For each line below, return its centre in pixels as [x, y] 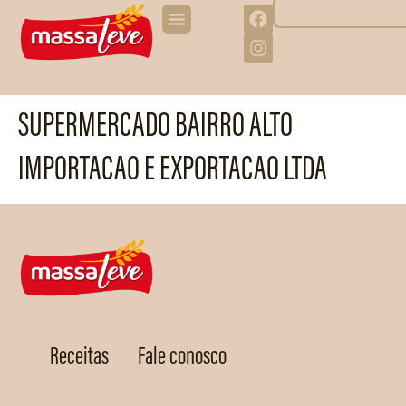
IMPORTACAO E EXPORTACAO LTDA [173, 167]
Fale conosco [182, 356]
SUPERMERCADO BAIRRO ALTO [155, 124]
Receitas [79, 356]
